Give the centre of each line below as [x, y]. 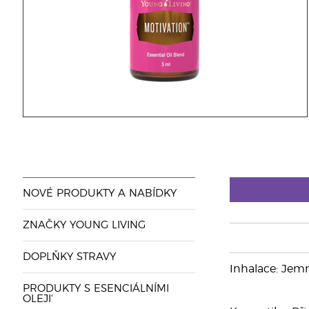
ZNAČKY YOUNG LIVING [84, 225]
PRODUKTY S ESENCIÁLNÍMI [96, 289]
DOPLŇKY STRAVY [69, 257]
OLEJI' [38, 299]
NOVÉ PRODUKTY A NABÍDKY [99, 193]
